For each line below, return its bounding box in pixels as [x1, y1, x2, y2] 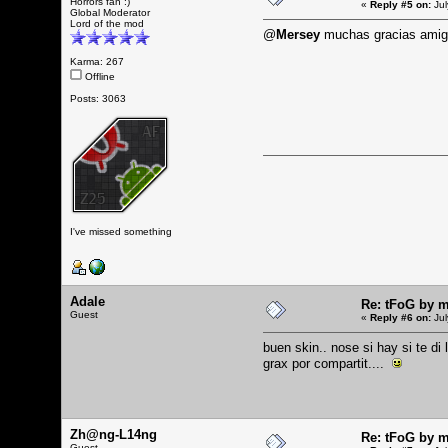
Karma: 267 [70, 55, 124, 67]
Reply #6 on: [370, 311, 431, 323]
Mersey [276, 26, 320, 42]
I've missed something [70, 225, 172, 237]
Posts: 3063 [70, 92, 126, 104]
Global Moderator [70, 6, 150, 18]
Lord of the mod [70, 17, 144, 29]
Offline [82, 70, 115, 82]
